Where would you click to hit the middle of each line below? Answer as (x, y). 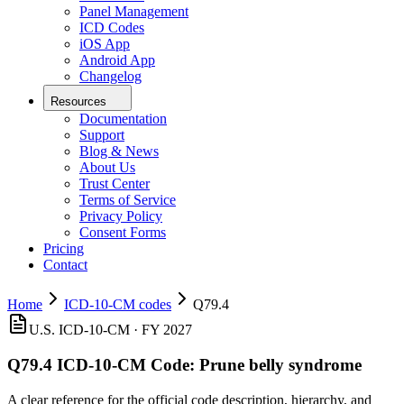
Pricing (64, 249)
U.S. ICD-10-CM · (85, 330)
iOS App (105, 44)
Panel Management (134, 12)
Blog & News (119, 151)
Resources (78, 102)
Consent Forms (123, 233)
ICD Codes (112, 28)
